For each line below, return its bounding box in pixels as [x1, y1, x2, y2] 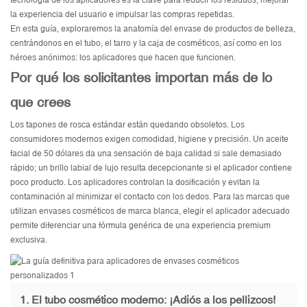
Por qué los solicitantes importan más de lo [10, 69, 272, 86]
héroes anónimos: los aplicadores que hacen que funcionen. [10, 53, 236, 63]
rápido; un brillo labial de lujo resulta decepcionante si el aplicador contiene [10, 163, 292, 173]
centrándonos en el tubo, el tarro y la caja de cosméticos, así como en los [10, 38, 282, 49]
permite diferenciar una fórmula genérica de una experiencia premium [10, 221, 271, 231]
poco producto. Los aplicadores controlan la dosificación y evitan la [10, 177, 260, 188]
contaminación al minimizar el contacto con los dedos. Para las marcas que [10, 192, 290, 202]
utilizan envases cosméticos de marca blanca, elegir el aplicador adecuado [10, 206, 290, 217]
